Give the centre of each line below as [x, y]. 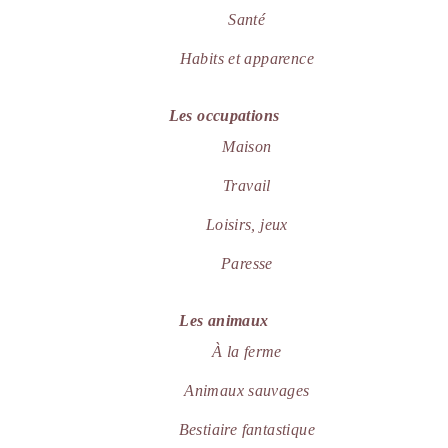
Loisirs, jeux [246, 224]
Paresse [246, 263]
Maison [247, 146]
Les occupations [224, 115]
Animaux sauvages [247, 390]
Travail [246, 185]
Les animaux [224, 320]
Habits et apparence [247, 59]
